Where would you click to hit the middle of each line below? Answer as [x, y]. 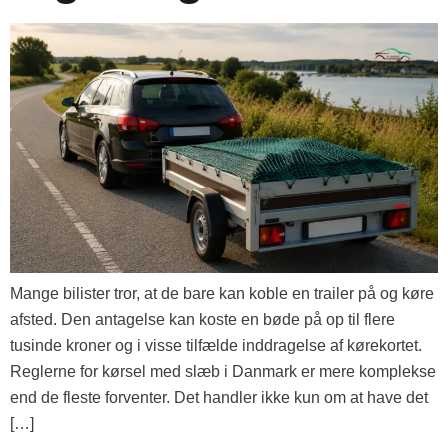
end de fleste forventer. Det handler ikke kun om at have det [219, 397]
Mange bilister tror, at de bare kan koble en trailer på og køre [222, 293]
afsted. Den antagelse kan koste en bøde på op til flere [202, 319]
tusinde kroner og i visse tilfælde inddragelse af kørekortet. [216, 345]
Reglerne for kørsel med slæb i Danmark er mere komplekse [223, 371]
